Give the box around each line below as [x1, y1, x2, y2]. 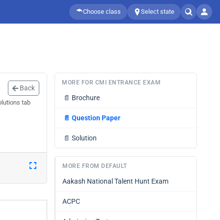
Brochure [72, 94, 100, 102]
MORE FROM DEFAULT [62, 163, 127, 169]
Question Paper [72, 114, 120, 122]
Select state [141, 8, 174, 15]
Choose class [83, 8, 121, 15]
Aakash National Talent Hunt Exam [62, 177, 168, 185]
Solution [72, 134, 97, 142]
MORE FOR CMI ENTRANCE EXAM [62, 79, 161, 86]
